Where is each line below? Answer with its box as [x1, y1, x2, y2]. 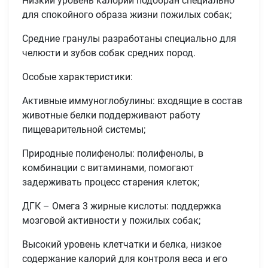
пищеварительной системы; [22, 124, 146, 136]
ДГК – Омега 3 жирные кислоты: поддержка [22, 200, 222, 212]
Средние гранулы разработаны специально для [22, 33, 237, 45]
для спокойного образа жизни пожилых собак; [22, 9, 232, 21]
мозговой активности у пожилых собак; [22, 215, 201, 227]
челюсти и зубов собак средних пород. [22, 47, 196, 59]
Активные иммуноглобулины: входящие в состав [22, 95, 243, 107]
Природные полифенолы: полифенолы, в [22, 148, 204, 160]
